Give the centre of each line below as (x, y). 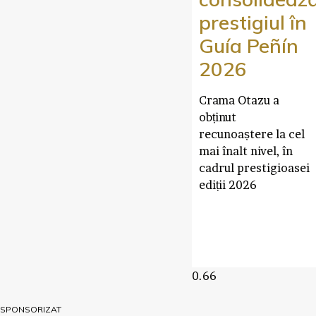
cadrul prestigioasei (254, 168)
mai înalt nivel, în (246, 151)
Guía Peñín (249, 45)
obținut (218, 117)
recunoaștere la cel (252, 134)
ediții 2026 (228, 184)
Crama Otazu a (239, 100)
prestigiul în (253, 22)
